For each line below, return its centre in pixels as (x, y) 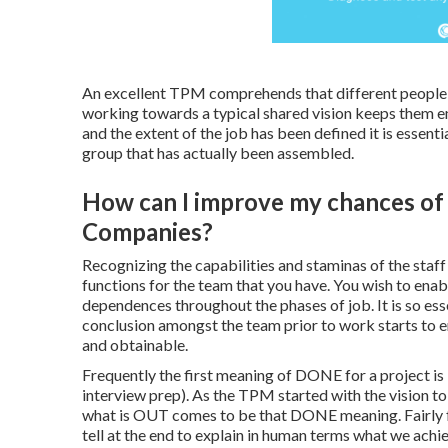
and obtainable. (135, 344)
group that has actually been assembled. (218, 152)
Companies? (147, 231)
